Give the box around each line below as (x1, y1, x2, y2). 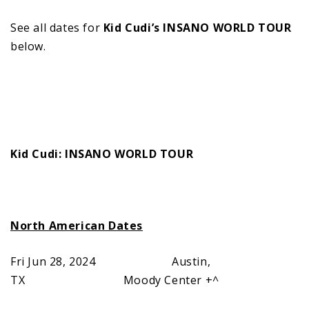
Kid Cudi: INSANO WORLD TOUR (10, 146, 194, 161)
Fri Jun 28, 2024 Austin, (10, 253, 211, 269)
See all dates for (10, 19, 103, 35)
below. (10, 38, 46, 54)
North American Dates (10, 217, 143, 233)
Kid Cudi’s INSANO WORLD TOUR (103, 19, 292, 35)
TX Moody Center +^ (10, 272, 219, 288)
